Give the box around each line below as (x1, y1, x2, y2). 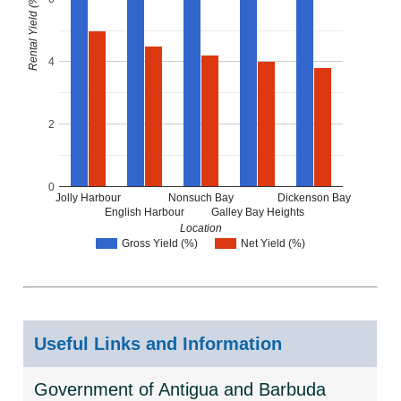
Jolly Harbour (55, 191, 121, 204)
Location (180, 221, 223, 235)
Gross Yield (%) (122, 237, 199, 251)
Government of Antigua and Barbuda (34, 380, 327, 399)
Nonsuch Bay (168, 191, 235, 204)
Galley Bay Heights (210, 205, 304, 218)
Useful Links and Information (34, 334, 283, 354)
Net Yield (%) (241, 237, 306, 251)
